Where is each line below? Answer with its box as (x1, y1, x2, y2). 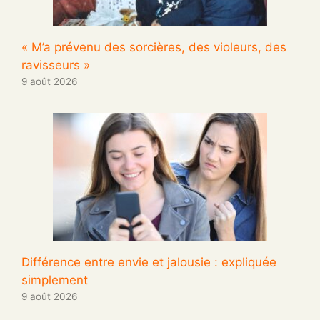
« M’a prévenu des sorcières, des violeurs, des (21, 40, 286, 55)
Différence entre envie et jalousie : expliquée (21, 255, 276, 270)
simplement (21, 273, 88, 288)
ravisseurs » (21, 58, 90, 73)
